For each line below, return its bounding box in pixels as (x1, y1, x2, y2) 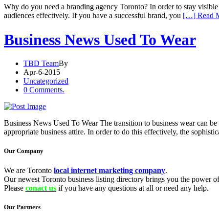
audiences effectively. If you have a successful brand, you (4, 11, 183, 20)
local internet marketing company (54, 166, 165, 175)
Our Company (4, 147, 44, 155)
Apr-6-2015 (23, 68, 60, 77)
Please (4, 183, 25, 192)
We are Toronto (4, 166, 54, 175)
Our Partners (4, 203, 41, 211)
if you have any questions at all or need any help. (56, 183, 209, 192)
